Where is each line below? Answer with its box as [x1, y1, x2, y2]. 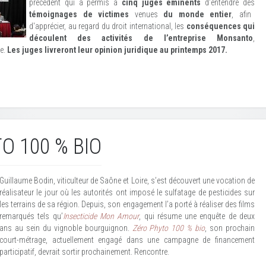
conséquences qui [184, 21, 255, 31]
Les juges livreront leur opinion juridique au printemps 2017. [5, 45, 227, 55]
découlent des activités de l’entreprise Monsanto [29, 33, 253, 43]
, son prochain [205, 223, 255, 233]
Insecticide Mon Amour [62, 211, 140, 221]
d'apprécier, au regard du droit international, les [29, 21, 184, 31]
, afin [232, 9, 251, 19]
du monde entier [157, 9, 232, 19]
